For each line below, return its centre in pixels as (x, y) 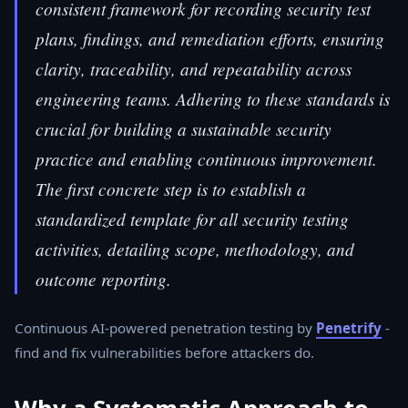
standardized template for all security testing (192, 218)
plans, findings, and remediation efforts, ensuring (210, 38)
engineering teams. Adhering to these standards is (213, 98)
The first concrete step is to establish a (171, 188)
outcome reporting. (103, 278)
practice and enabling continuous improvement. (206, 158)
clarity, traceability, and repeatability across (194, 68)
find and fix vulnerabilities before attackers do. (164, 352)
